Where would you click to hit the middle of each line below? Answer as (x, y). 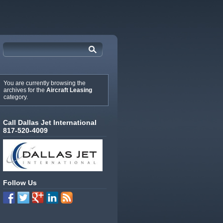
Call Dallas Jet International (50, 122)
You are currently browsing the (45, 83)
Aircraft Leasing (69, 90)
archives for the (25, 90)
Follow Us (20, 182)
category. (16, 97)
